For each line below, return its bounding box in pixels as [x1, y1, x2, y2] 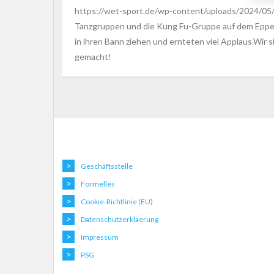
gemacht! [75, 51, 111, 62]
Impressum [81, 232, 119, 242]
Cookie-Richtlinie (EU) [81, 197, 153, 207]
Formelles [81, 179, 115, 189]
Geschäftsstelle [81, 161, 133, 171]
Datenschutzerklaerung [81, 215, 158, 224]
